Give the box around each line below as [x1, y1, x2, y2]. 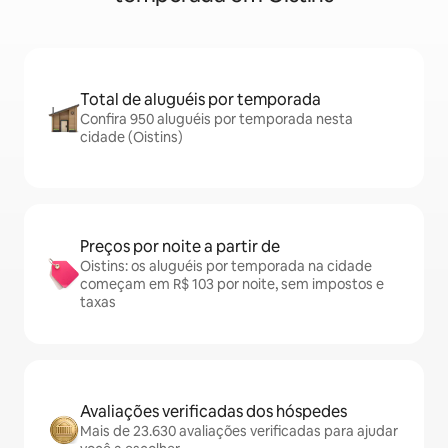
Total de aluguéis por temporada [80, 89, 321, 110]
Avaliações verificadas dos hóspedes [80, 401, 347, 422]
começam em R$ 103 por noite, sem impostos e [80, 275, 384, 293]
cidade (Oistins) [80, 128, 183, 146]
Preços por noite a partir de [80, 236, 280, 257]
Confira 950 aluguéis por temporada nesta [80, 110, 353, 128]
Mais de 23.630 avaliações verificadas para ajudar [80, 422, 398, 440]
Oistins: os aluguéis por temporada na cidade [80, 257, 372, 275]
